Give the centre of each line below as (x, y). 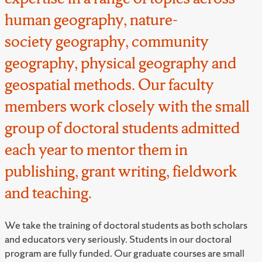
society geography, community (107, 41)
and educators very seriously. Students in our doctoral (118, 239)
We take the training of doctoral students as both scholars (126, 225)
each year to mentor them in (96, 149)
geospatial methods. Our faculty (109, 84)
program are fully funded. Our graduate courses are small (125, 253)
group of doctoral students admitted (122, 127)
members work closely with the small (127, 106)
